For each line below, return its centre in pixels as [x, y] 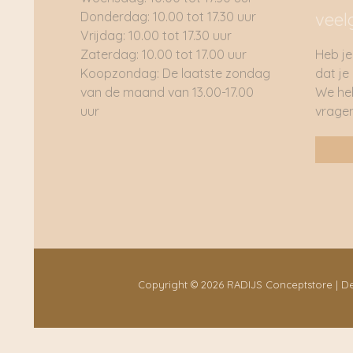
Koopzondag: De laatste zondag [175, 73]
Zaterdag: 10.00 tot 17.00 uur [163, 54]
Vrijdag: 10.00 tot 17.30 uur [156, 35]
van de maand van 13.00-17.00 [167, 92]
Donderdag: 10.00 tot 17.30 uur [168, 17]
